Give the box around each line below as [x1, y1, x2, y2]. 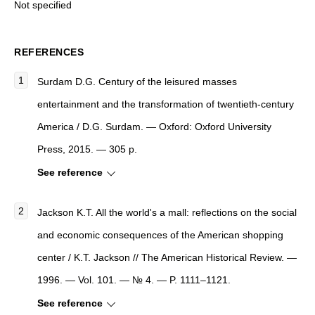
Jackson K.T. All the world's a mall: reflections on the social [37, 206, 297, 218]
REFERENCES [14, 46, 84, 58]
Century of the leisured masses [98, 75, 237, 87]
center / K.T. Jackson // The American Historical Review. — [37, 251, 297, 263]
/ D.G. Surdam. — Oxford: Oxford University [74, 120, 271, 132]
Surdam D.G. [37, 75, 98, 87]
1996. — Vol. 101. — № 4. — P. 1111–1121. [37, 274, 231, 285]
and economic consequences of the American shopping [37, 229, 283, 240]
